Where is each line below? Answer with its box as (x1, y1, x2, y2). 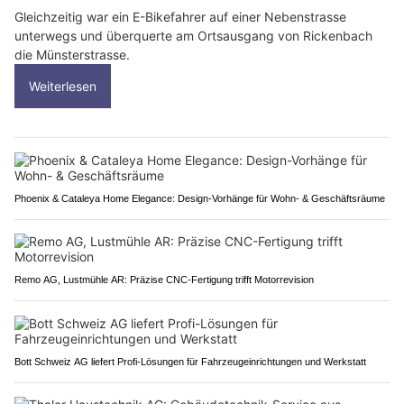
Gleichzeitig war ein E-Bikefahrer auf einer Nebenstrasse (14, 8, 346, 24)
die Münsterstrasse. (14, 46, 130, 62)
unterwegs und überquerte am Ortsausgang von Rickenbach (14, 27, 372, 43)
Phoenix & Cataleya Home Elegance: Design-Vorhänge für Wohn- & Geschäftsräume (14, 192, 385, 204)
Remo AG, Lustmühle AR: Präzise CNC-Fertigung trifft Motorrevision (14, 273, 314, 285)
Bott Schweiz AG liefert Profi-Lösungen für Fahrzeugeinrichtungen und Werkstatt (14, 355, 366, 367)
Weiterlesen (29, 78, 96, 94)
